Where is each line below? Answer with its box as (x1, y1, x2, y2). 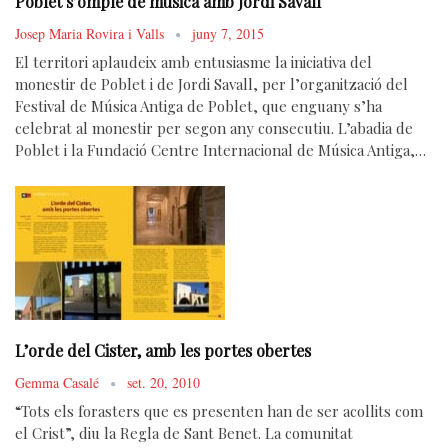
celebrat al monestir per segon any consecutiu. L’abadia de (15, 117, 413, 138)
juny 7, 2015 (192, 23, 264, 43)
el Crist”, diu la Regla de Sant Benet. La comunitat (15, 423, 353, 444)
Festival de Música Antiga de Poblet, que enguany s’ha (15, 95, 382, 116)
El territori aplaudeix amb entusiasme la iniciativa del (15, 51, 372, 72)
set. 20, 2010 (127, 373, 200, 393)
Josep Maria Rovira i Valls (15, 23, 168, 43)
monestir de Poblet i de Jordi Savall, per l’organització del (15, 73, 408, 94)
